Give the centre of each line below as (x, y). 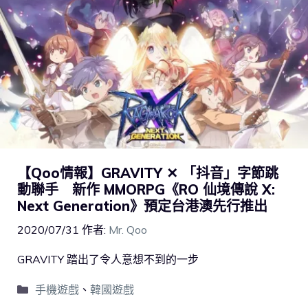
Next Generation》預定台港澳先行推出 (142, 206)
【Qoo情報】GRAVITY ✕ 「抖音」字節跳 (148, 173)
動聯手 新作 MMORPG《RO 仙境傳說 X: (146, 189)
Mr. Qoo (128, 229)
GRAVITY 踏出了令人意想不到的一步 (108, 259)
